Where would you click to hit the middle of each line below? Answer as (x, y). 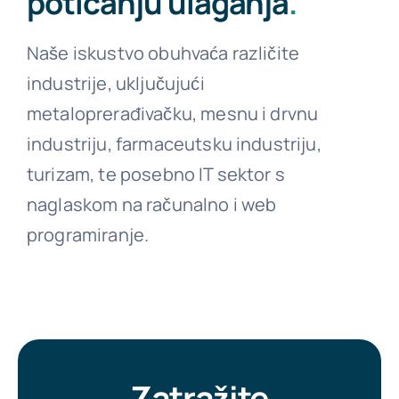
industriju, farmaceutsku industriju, (174, 144)
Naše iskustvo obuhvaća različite (163, 53)
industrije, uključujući (115, 84)
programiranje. (88, 235)
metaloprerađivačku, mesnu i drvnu (172, 114)
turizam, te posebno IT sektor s (155, 175)
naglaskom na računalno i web (151, 205)
